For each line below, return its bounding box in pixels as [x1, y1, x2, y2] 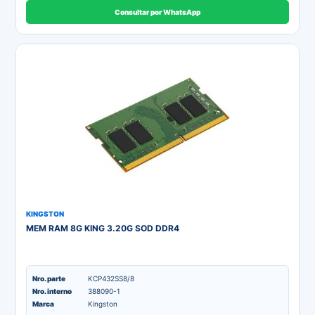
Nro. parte [32, 274, 65, 283]
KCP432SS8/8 [88, 274, 134, 283]
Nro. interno [32, 287, 72, 295]
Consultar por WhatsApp [115, 7, 200, 16]
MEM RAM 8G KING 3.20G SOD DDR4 [26, 223, 179, 233]
